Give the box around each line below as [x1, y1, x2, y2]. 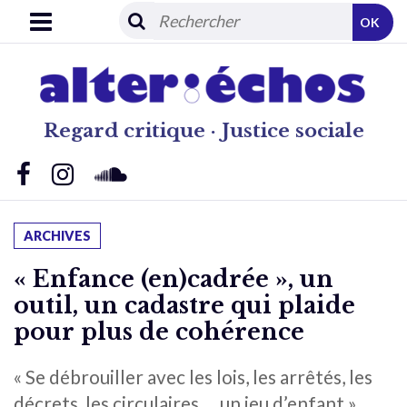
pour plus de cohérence [14, 317, 304, 346]
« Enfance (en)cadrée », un [14, 264, 333, 293]
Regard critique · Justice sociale [43, 118, 364, 143]
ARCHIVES [24, 227, 91, 243]
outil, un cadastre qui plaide [14, 291, 355, 320]
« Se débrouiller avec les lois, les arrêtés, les [14, 364, 372, 388]
